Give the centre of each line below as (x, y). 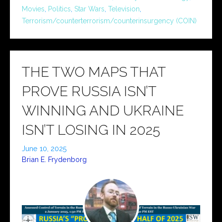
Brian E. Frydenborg (54, 159)
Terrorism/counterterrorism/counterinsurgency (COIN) (109, 21)
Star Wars (89, 9)
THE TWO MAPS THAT (94, 72)
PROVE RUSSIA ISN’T (89, 91)
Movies (33, 9)
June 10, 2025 (44, 148)
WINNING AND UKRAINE (103, 111)
